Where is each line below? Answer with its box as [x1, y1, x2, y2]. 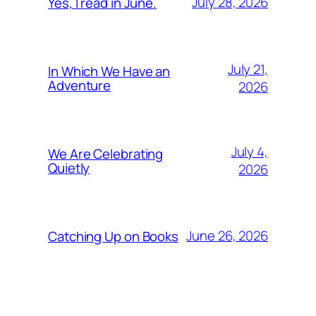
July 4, [231, 142, 268, 161]
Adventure [48, 75, 111, 95]
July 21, [227, 59, 268, 78]
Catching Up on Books [48, 226, 178, 245]
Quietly [48, 158, 90, 177]
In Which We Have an [48, 61, 171, 80]
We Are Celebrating [48, 144, 164, 163]
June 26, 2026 [186, 226, 268, 245]
